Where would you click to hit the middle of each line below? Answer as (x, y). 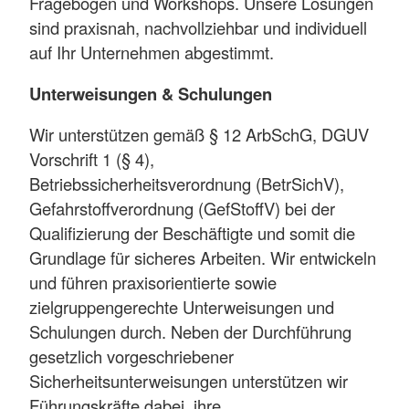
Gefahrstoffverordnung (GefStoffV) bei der (182, 209)
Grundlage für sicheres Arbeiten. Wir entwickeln (203, 258)
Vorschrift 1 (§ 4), (92, 159)
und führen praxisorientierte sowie (153, 283)
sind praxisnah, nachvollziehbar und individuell (198, 27)
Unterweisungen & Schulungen (151, 94)
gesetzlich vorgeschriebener (131, 357)
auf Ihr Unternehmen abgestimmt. (152, 52)
